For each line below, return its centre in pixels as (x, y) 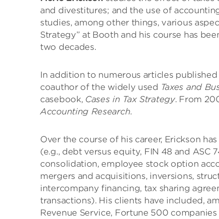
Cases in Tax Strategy (130, 99)
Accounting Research (85, 111)
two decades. (68, 47)
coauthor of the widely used (100, 87)
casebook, (63, 99)
